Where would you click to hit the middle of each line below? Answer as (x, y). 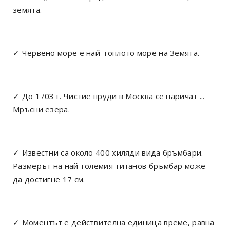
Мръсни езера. (41, 109)
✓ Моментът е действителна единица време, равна (114, 222)
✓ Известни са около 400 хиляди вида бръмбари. (108, 152)
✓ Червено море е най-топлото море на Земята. (106, 53)
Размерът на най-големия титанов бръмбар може (109, 166)
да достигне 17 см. (49, 179)
